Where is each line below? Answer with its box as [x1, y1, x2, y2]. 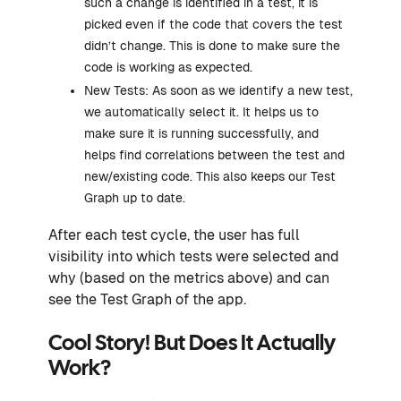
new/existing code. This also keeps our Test [84, 169, 336, 184]
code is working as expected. [84, 60, 252, 75]
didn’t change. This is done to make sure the [84, 38, 340, 54]
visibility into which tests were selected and [48, 248, 339, 266]
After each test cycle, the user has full [48, 226, 300, 244]
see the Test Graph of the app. [48, 291, 246, 309]
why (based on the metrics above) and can [48, 269, 329, 287]
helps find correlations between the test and [84, 148, 345, 163]
